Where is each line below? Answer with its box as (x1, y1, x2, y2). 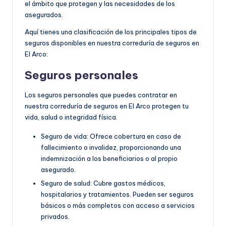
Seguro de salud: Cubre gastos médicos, (41, 179, 165, 187)
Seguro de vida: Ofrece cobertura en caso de (41, 132, 181, 140)
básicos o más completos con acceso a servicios (41, 201, 195, 209)
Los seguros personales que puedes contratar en (25, 90, 177, 99)
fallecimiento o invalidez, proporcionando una (41, 143, 181, 151)
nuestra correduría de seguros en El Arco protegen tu (25, 101, 189, 110)
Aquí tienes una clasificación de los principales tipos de (25, 27, 197, 36)
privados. (41, 212, 70, 220)
